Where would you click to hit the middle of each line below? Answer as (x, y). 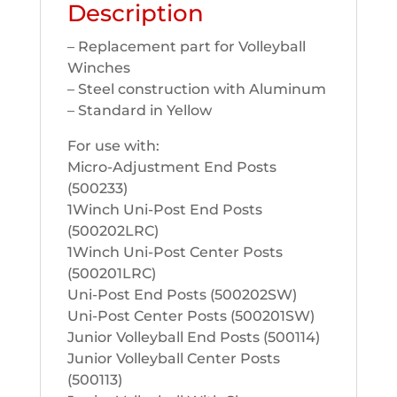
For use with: (113, 145)
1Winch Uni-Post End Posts (164, 209)
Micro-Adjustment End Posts (171, 167)
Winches (98, 67)
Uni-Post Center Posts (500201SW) (191, 315)
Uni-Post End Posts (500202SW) (182, 294)
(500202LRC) (113, 230)
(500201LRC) (111, 273)
